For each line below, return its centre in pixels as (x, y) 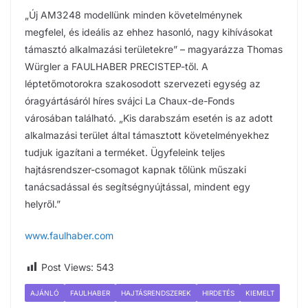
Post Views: (67, 267)
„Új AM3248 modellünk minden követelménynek (134, 14)
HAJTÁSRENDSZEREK (156, 293)
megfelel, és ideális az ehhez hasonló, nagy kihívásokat (149, 32)
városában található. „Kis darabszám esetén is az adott (149, 118)
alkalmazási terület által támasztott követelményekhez (147, 135)
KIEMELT (260, 293)
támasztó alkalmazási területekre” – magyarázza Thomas (154, 49)
